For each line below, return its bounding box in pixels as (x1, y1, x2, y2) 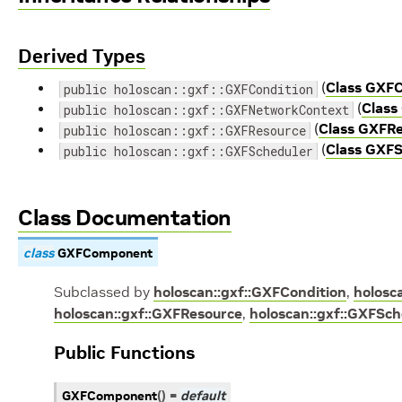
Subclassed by (54, 283, 153, 301)
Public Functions (54, 341, 195, 364)
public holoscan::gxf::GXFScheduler (64, 143, 313, 160)
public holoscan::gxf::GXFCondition (64, 81, 313, 98)
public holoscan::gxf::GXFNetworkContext (64, 101, 349, 118)
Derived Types (18, 44, 145, 68)
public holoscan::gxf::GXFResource (64, 122, 306, 139)
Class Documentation (18, 204, 232, 232)
